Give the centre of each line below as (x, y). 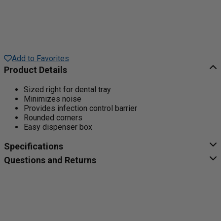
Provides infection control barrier (80, 108)
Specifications (34, 146)
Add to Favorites (40, 58)
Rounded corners (53, 117)
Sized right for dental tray (67, 89)
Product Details (36, 70)
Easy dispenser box (58, 127)
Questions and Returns (50, 160)
